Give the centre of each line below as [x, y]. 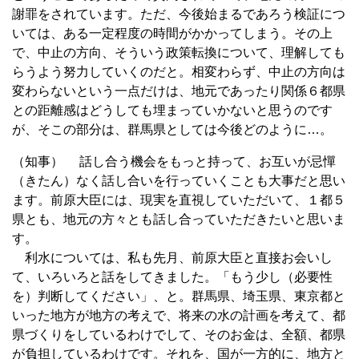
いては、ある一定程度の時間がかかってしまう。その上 [172, 33]
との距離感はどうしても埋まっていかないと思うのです [172, 110]
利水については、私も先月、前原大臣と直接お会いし [172, 257]
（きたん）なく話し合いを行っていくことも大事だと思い [179, 180]
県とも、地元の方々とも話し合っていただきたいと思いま [179, 219]
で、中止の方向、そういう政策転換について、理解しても [179, 52]
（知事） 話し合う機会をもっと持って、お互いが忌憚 [174, 161]
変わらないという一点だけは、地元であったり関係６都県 [179, 91]
